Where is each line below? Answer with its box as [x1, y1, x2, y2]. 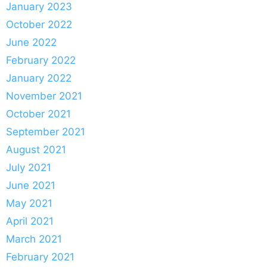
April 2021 [6, 215, 54, 227]
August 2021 [6, 143, 66, 156]
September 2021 [6, 125, 85, 138]
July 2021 [6, 161, 51, 173]
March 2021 [6, 232, 62, 245]
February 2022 [6, 54, 76, 66]
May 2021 [6, 197, 52, 209]
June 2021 [6, 179, 55, 191]
